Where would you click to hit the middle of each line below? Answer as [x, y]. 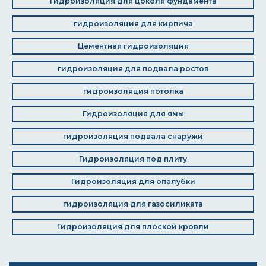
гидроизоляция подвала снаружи [133, 136]
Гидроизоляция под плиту [133, 159]
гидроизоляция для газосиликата [133, 204]
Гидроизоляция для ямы [133, 114]
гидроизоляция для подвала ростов [133, 69]
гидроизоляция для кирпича [133, 23]
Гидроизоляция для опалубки [133, 181]
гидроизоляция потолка [133, 91]
